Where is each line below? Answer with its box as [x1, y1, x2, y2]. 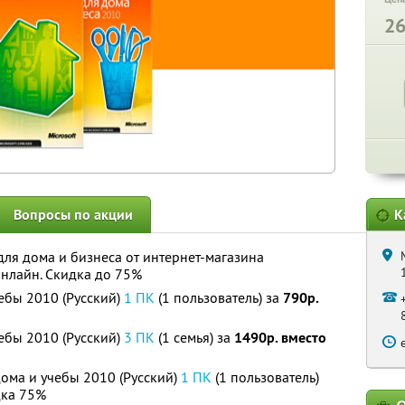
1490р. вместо [234, 328, 326, 347]
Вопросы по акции [14, 205, 133, 224]
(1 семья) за [155, 328, 234, 346]
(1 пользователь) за [155, 288, 283, 306]
